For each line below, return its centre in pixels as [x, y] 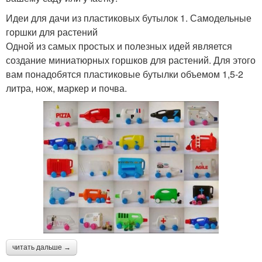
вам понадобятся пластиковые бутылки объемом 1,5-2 [125, 74]
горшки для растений [52, 32]
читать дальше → [42, 248]
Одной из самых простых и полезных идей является [119, 46]
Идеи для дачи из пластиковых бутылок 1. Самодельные [129, 18]
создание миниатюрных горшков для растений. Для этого [131, 60]
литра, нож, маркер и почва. [66, 88]
